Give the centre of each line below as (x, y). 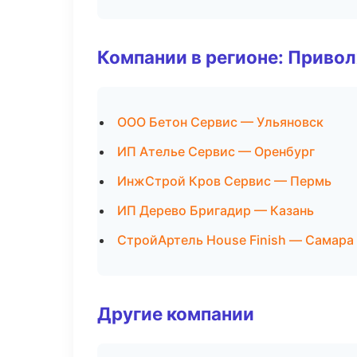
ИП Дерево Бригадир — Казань (216, 210)
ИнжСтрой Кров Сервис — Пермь (224, 181)
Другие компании (176, 314)
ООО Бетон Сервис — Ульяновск (220, 122)
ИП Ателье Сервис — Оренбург (216, 151)
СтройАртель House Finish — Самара (235, 240)
